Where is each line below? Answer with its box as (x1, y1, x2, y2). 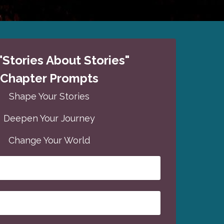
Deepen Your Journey (3, 113, 95, 123)
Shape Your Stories (9, 91, 89, 101)
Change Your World (8, 135, 90, 145)
